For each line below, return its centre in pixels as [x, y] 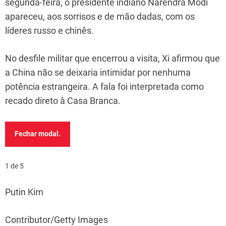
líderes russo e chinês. [49, 30]
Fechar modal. [38, 134]
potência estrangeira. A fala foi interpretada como [104, 86]
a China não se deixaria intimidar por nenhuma [98, 72]
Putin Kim [24, 192]
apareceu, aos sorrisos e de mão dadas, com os [100, 16]
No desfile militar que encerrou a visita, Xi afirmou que [112, 58]
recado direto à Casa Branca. [63, 100]
